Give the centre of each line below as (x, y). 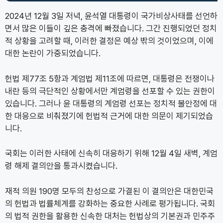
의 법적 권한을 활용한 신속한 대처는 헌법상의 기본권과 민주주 (110, 216)
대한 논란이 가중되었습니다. (53, 54)
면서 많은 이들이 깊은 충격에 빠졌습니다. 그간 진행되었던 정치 (111, 29)
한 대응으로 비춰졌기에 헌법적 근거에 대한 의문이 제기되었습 (109, 116)
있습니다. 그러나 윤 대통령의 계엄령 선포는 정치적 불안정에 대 (111, 103)
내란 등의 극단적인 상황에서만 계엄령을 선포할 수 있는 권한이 (110, 91)
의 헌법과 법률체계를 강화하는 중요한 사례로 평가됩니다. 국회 (110, 203)
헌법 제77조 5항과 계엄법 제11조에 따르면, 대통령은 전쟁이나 (110, 78)
